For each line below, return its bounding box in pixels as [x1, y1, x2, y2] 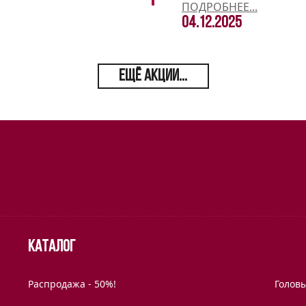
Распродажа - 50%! [28, 277, 116, 290]
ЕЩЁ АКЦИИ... [119, 68, 187, 85]
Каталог [28, 238, 75, 255]
